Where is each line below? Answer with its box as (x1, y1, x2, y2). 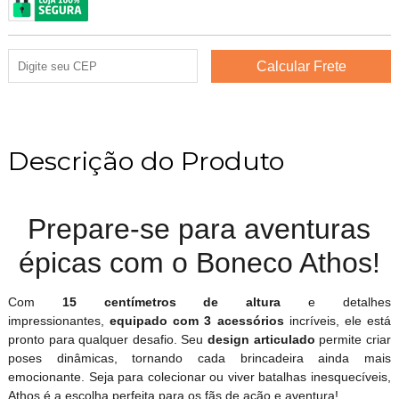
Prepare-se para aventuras (28, 213, 371, 246)
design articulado (208, 332, 315, 347)
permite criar (314, 332, 392, 347)
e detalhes (308, 295, 392, 310)
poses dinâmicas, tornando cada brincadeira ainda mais (7, 351, 392, 366)
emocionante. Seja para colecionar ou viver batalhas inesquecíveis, (7, 370, 392, 385)
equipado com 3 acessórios (110, 313, 284, 329)
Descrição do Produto (7, 145, 284, 177)
